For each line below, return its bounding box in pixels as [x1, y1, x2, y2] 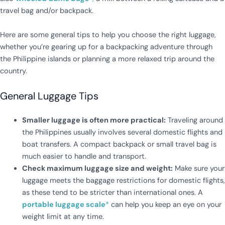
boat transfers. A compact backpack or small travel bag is [22, 140, 216, 149]
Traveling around [165, 116, 223, 125]
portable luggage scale [22, 200, 105, 209]
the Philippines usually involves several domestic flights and [22, 128, 222, 137]
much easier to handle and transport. [22, 152, 146, 161]
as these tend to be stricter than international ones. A [22, 188, 203, 197]
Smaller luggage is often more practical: [22, 116, 166, 125]
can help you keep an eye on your [108, 200, 221, 209]
